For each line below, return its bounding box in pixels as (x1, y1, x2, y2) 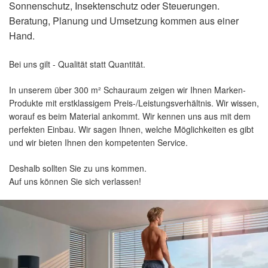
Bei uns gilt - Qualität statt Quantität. (9, 57, 145, 70)
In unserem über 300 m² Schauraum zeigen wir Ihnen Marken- (9, 83, 246, 96)
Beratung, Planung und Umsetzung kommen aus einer (9, 13, 239, 28)
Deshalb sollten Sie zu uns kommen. (9, 162, 147, 174)
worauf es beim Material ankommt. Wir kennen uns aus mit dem (9, 109, 251, 122)
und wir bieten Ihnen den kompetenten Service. (9, 136, 188, 148)
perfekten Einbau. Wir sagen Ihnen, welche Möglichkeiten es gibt (9, 123, 254, 135)
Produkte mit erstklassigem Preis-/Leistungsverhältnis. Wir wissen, (9, 96, 259, 109)
